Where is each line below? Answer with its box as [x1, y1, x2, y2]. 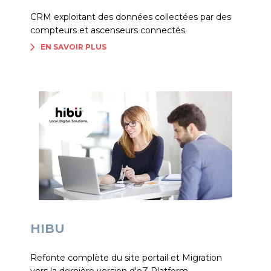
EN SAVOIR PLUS [41, 42, 106, 51]
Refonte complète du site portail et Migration [30, 252, 222, 263]
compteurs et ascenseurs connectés [30, 25, 185, 36]
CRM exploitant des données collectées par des [30, 11, 231, 22]
